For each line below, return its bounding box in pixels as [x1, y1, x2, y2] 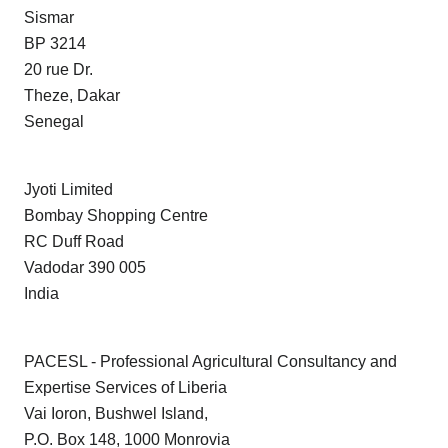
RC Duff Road [24, 233, 124, 251]
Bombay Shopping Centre [24, 207, 208, 225]
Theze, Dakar [24, 87, 120, 105]
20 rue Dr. [24, 61, 93, 79]
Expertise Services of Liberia [24, 379, 227, 397]
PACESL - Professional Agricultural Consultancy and [24, 353, 397, 371]
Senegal [24, 113, 84, 131]
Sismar [24, 9, 74, 27]
